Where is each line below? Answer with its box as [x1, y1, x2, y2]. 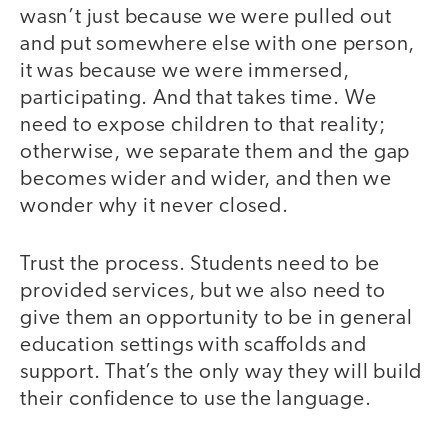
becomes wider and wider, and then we [20, 168, 392, 190]
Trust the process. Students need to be [20, 254, 380, 276]
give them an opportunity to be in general [20, 308, 413, 330]
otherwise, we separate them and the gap [20, 141, 411, 163]
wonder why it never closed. [20, 195, 289, 217]
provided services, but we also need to [20, 281, 386, 303]
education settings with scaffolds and [20, 335, 367, 357]
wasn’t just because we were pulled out [20, 6, 392, 28]
